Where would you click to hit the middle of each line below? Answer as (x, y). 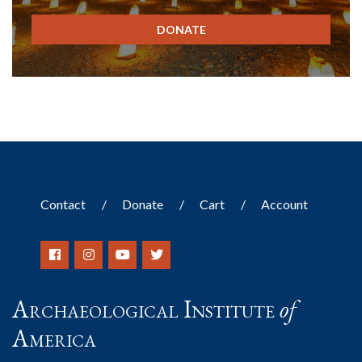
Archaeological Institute (146, 309)
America (54, 338)
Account (284, 204)
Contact (63, 204)
